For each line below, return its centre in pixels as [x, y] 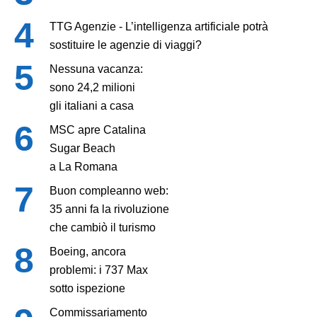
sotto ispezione [87, 289]
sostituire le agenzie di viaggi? [126, 45]
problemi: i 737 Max [99, 270]
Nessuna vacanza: [96, 69]
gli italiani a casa [92, 106]
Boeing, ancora [88, 252]
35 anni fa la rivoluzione [109, 209]
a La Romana [83, 167]
